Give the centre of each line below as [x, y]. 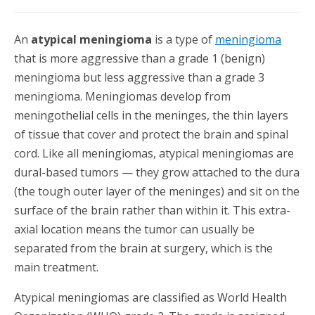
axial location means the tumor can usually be [134, 229]
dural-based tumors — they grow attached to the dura [157, 172]
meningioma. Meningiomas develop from [122, 96]
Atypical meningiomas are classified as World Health [150, 297]
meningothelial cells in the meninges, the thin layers [151, 115]
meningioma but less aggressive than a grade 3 [139, 77]
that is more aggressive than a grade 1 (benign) [140, 58]
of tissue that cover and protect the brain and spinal [151, 134]
